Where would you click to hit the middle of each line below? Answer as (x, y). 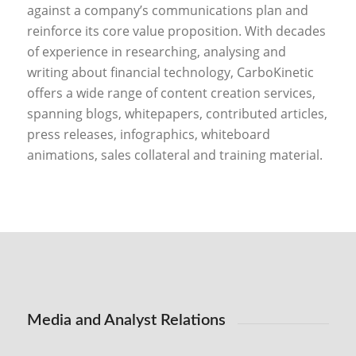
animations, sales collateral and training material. (174, 155)
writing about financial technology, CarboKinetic (170, 73)
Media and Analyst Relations (126, 320)
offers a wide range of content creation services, (171, 93)
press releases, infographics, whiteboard (148, 135)
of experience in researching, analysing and (156, 52)
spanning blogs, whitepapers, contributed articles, (177, 114)
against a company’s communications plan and (167, 11)
